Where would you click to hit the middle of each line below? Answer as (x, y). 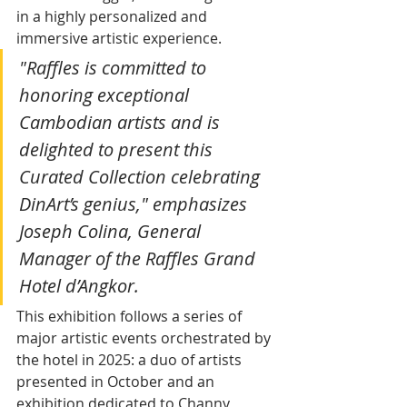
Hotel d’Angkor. (79, 286)
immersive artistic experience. (119, 39)
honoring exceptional (106, 95)
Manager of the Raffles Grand (139, 259)
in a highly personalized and (114, 17)
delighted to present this (118, 150)
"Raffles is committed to (115, 68)
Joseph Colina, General (112, 232)
